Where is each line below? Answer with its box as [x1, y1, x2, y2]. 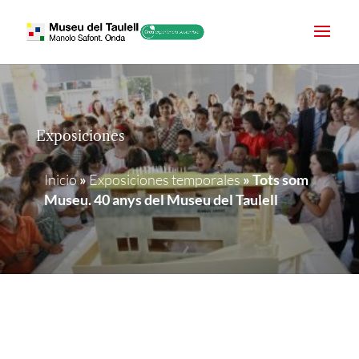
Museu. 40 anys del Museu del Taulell [43, 191, 278, 208]
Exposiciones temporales [88, 171, 240, 188]
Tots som [252, 171, 309, 188]
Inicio [43, 171, 77, 188]
